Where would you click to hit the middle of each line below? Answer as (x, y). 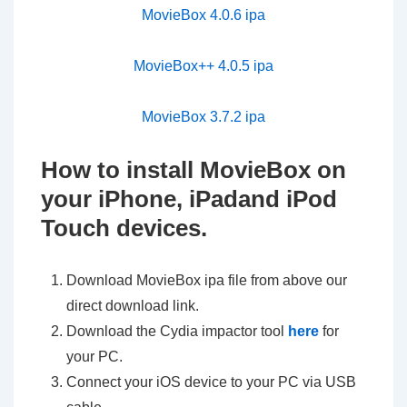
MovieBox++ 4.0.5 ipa (203, 66)
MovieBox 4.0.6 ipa (203, 15)
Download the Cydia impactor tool (177, 331)
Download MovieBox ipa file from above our (207, 280)
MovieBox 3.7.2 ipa (203, 117)
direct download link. (133, 306)
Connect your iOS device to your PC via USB (211, 382)
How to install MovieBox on (194, 170)
